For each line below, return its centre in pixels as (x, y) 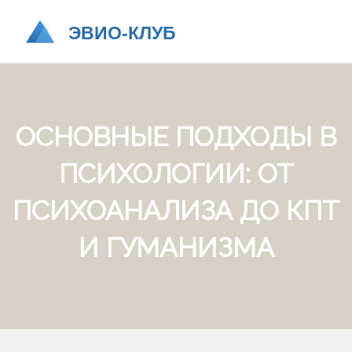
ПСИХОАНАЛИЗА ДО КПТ (176, 211)
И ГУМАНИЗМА (176, 247)
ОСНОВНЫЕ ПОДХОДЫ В (176, 137)
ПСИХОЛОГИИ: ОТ (176, 174)
